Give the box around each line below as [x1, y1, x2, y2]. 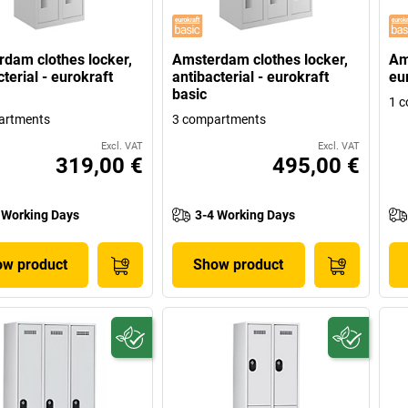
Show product [193, 256, 284, 274]
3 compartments [172, 112, 267, 127]
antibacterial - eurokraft [172, 68, 330, 87]
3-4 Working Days [195, 208, 296, 223]
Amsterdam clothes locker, [172, 51, 349, 69]
